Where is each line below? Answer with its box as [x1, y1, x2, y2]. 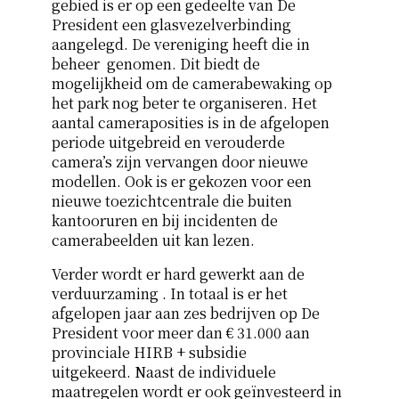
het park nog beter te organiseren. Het [51, 93, 317, 114]
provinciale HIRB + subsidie [51, 342, 247, 363]
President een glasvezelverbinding [51, 14, 291, 36]
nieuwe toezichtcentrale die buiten [51, 191, 292, 212]
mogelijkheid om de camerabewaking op [51, 73, 332, 94]
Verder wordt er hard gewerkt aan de [51, 264, 305, 285]
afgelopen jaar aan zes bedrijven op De [51, 303, 320, 324]
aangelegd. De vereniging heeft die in [51, 34, 310, 55]
